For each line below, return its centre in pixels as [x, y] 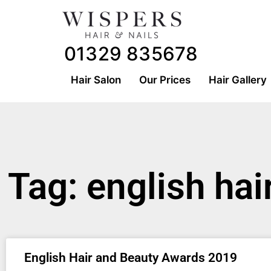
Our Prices [165, 80]
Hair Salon [96, 80]
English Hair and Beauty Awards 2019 [131, 258]
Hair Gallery [238, 80]
